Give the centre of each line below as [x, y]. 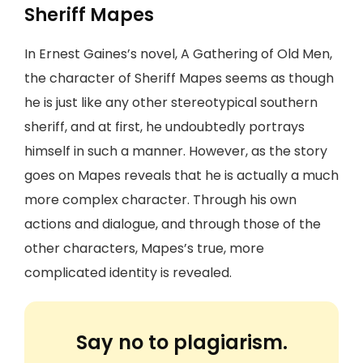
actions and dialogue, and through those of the [173, 224]
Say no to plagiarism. [181, 342]
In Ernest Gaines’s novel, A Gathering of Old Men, [178, 54]
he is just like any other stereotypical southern [171, 102]
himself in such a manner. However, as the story [176, 151]
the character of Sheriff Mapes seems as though [179, 78]
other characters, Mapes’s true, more [144, 248]
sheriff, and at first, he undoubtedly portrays [164, 127]
